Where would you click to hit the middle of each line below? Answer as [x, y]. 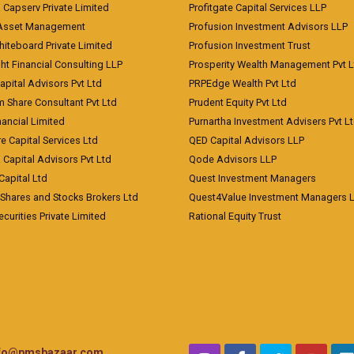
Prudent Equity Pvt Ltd [238, 102]
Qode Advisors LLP [233, 159]
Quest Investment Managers [252, 178]
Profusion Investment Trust [250, 45]
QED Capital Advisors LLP [247, 140]
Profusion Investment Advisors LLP [268, 26]
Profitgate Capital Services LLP [258, 8]
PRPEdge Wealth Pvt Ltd [243, 83]
